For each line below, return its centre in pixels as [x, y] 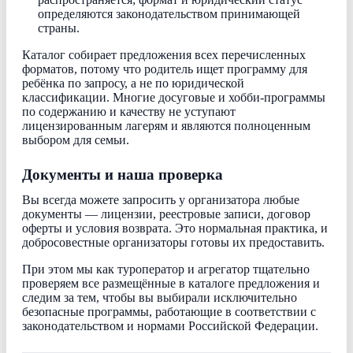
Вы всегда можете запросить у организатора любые [161, 200]
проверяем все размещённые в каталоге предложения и [171, 283]
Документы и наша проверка [123, 175]
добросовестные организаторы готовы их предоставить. [173, 242]
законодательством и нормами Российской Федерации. [170, 326]
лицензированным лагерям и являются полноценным [166, 126]
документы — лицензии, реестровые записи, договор [166, 214]
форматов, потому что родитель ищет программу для [165, 69]
